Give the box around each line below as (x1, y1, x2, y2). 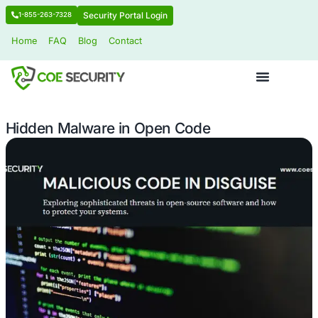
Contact (136, 44, 177, 58)
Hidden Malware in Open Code (7, 148, 263, 171)
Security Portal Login (103, 12, 209, 26)
